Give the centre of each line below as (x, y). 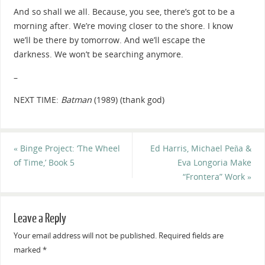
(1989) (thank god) (129, 100)
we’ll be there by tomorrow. (69, 40)
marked (28, 249)
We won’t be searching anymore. (119, 54)
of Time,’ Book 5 (44, 162)
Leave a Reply (40, 218)
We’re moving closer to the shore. (140, 26)
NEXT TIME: (37, 100)
